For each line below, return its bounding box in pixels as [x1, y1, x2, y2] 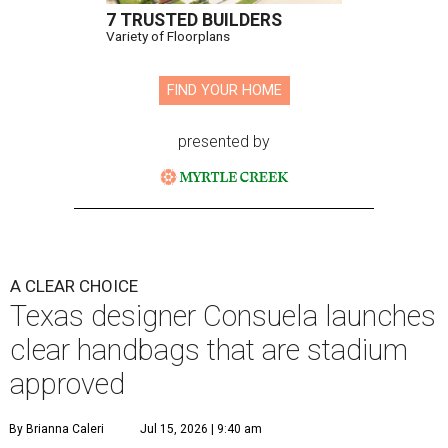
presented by [178, 132, 270, 152]
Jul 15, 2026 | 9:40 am [140, 422, 262, 437]
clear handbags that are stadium [10, 333, 408, 368]
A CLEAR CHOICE [10, 276, 138, 297]
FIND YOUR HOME [166, 82, 282, 100]
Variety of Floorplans [106, 28, 230, 45]
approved [10, 367, 125, 402]
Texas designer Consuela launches [10, 299, 436, 334]
